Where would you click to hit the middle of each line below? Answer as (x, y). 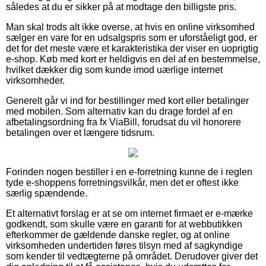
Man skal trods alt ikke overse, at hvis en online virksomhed (130, 27)
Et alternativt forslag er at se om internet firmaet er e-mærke (129, 213)
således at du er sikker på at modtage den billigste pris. (121, 7)
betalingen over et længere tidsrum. (80, 132)
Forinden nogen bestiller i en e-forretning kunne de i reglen (129, 172)
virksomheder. (35, 80)
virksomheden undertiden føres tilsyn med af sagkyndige (124, 245)
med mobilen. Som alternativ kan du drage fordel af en (119, 111)
